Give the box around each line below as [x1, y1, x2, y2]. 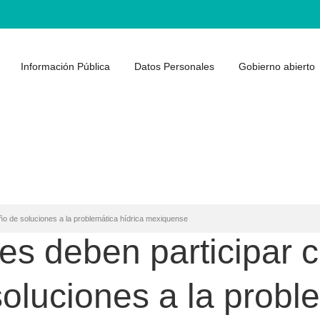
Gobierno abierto [239, 61, 315, 72]
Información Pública [21, 61, 110, 72]
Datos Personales [134, 61, 214, 72]
